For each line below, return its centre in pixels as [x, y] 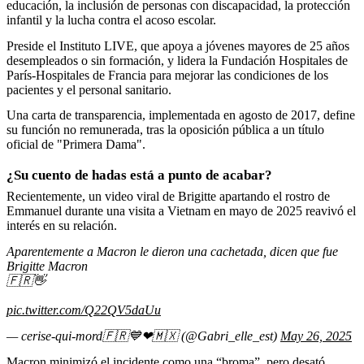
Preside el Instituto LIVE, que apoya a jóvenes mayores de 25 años [178, 45]
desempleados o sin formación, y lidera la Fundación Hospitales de [177, 60]
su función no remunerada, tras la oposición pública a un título [165, 130]
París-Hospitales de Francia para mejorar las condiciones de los [167, 75]
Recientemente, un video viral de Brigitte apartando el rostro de [168, 197]
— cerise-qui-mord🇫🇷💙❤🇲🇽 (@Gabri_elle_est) [143, 336]
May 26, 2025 [316, 336]
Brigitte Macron [47, 266]
